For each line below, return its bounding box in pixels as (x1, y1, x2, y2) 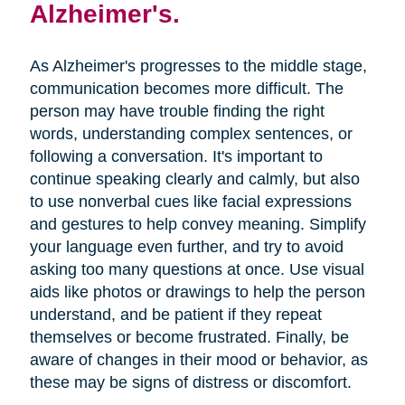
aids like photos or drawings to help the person (29, 283, 365, 302)
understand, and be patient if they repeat (29, 306, 322, 325)
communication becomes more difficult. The (29, 80, 344, 99)
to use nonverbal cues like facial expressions (29, 193, 352, 212)
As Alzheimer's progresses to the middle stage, (29, 57, 367, 76)
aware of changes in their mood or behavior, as (29, 351, 368, 370)
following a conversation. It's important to (29, 147, 323, 166)
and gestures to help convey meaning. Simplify (29, 215, 366, 234)
